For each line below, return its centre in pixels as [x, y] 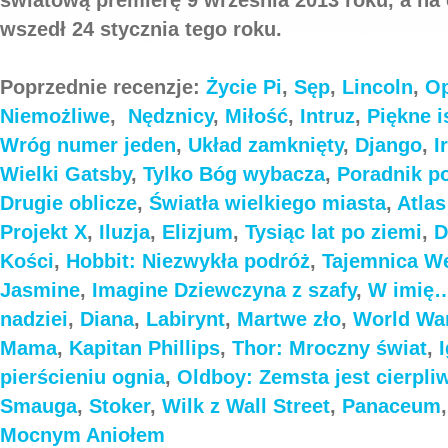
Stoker [119, 405]
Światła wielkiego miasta [267, 202]
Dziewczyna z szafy [265, 289]
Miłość [256, 115]
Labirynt [185, 318]
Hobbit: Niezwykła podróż [188, 260]
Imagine [130, 289]
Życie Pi [244, 86]
